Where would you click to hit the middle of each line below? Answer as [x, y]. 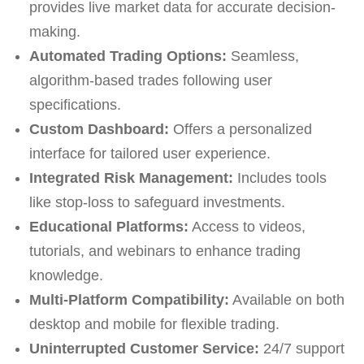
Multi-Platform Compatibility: [129, 299]
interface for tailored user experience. [149, 153]
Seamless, [262, 56]
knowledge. [66, 275]
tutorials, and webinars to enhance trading [165, 251]
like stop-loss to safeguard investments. [157, 202]
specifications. [75, 104]
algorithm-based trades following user [150, 80]
